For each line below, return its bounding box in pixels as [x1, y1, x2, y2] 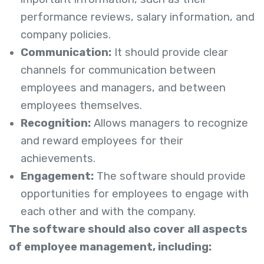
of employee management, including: [9, 240, 212, 253]
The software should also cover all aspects [9, 222, 247, 236]
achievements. [21, 151, 95, 165]
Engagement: [21, 169, 94, 183]
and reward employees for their [21, 134, 183, 147]
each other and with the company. [21, 204, 196, 218]
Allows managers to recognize [91, 116, 248, 130]
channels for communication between [21, 63, 216, 77]
